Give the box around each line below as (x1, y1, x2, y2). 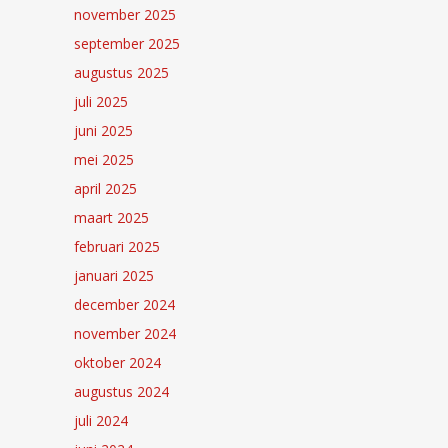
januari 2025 (74, 265, 154, 285)
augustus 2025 (74, 62, 169, 82)
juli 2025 (74, 91, 128, 111)
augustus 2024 (74, 381, 169, 401)
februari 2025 (74, 236, 160, 256)
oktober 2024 (74, 352, 161, 372)
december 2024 (74, 294, 175, 314)
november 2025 (74, 4, 176, 24)
